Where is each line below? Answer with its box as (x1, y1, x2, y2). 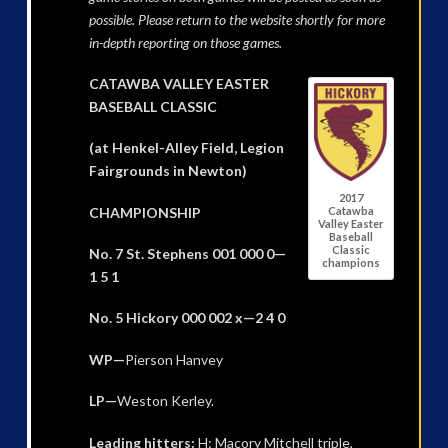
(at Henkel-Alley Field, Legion (88, 139, 284, 157)
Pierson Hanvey (124, 350, 223, 368)
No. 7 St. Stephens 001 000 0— (88, 245, 286, 263)
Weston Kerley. (116, 392, 214, 410)
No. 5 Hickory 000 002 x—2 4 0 (88, 309, 285, 327)
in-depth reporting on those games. (88, 33, 282, 51)
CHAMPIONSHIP (88, 203, 201, 221)
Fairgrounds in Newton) (88, 162, 247, 180)
